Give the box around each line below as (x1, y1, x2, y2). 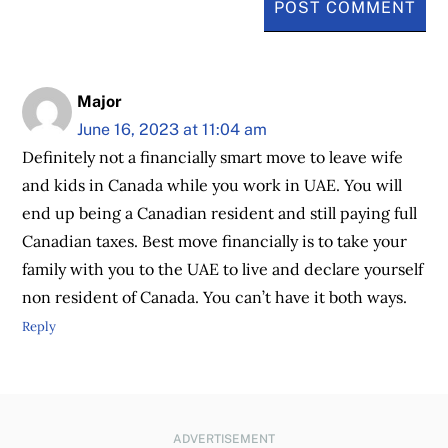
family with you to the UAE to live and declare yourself (22, 259, 424, 280)
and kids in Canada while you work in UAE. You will (22, 175, 403, 196)
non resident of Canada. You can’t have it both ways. (22, 287, 408, 308)
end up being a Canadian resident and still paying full (22, 203, 418, 224)
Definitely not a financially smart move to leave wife (22, 147, 404, 168)
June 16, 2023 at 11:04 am (77, 119, 268, 140)
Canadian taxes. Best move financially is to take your (22, 231, 408, 252)
